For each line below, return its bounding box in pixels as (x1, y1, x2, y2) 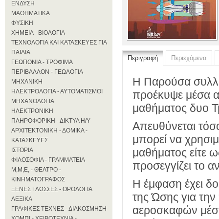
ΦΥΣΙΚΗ (11, 20, 33, 26)
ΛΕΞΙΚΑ (11, 196, 32, 202)
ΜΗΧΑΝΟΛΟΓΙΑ (11, 98, 54, 105)
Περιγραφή (128, 54, 158, 62)
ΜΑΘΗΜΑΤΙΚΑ (11, 10, 50, 17)
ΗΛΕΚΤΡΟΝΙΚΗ (11, 108, 53, 114)
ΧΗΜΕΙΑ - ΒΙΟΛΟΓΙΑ (11, 29, 65, 36)
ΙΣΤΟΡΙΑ (11, 147, 33, 153)
